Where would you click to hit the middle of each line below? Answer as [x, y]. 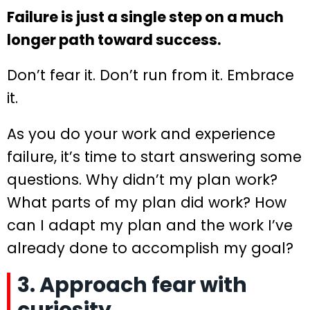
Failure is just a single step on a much [145, 17]
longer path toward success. [114, 39]
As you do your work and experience [141, 134]
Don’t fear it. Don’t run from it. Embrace [151, 75]
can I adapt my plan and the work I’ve [150, 226]
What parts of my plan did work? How [147, 203]
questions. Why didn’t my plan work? [142, 180]
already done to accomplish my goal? [150, 248]
